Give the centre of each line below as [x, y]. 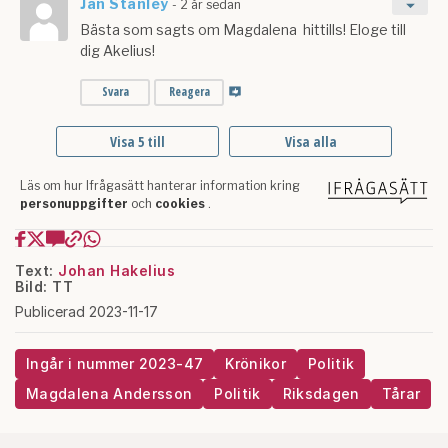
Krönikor [255, 364]
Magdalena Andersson [109, 394]
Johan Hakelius [116, 271]
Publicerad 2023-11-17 [86, 312]
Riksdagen [321, 394]
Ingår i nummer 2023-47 [115, 364]
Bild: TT [44, 287]
